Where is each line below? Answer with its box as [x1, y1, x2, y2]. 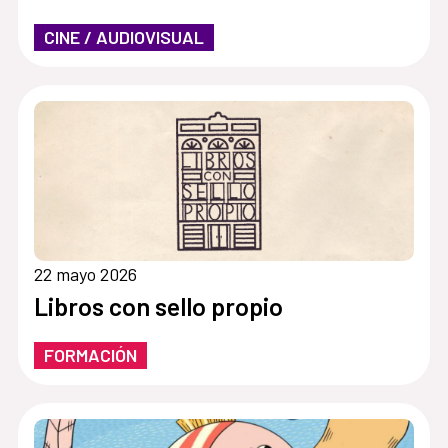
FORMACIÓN [43, 343, 137, 366]
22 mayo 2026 [33, 262, 137, 285]
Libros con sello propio [33, 290, 283, 321]
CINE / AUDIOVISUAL [43, 26, 204, 49]
